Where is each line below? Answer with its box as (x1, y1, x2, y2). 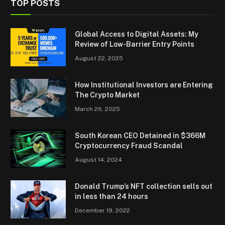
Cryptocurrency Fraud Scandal (75, 141, 183, 150)
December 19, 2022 (75, 206, 130, 214)
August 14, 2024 (75, 156, 122, 163)
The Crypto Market (75, 90, 140, 99)
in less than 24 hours (75, 192, 148, 200)
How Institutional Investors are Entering (75, 80, 213, 89)
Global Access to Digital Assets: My (75, 30, 198, 38)
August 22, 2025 (75, 54, 123, 62)
